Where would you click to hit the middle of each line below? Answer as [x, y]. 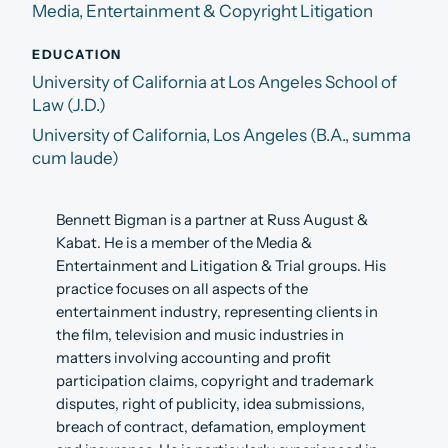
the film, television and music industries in [200, 335]
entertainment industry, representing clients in [217, 312]
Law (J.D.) [69, 105]
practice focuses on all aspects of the [182, 289]
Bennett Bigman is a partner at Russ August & [212, 220]
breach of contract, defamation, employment [211, 427]
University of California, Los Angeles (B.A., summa [221, 135]
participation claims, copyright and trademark [215, 381]
